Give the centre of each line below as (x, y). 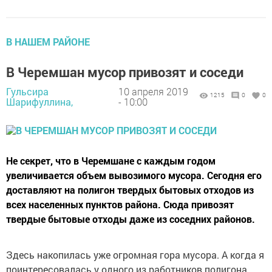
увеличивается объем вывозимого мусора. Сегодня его (134, 175)
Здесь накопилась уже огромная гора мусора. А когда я (135, 255)
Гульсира (27, 91)
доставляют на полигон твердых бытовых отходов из (130, 190)
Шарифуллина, (39, 101)
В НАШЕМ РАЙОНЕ (48, 42)
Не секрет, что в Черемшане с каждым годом (111, 161)
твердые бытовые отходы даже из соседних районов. (131, 219)
